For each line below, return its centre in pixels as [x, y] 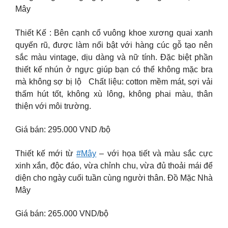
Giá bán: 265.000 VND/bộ [62, 214]
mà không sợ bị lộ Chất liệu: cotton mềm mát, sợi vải [114, 81]
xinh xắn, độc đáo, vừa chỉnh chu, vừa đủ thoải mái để [114, 165]
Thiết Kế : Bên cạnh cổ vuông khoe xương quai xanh [114, 33]
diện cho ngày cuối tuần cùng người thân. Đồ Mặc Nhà [114, 178]
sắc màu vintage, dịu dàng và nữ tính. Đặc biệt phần [114, 57]
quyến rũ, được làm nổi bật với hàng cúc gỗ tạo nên [114, 45]
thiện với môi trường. [53, 106]
